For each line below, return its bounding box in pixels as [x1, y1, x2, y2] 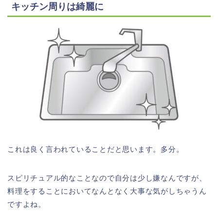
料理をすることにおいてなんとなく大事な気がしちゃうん [7, 186, 207, 195]
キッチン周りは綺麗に [11, 1, 104, 12]
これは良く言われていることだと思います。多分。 [7, 145, 184, 153]
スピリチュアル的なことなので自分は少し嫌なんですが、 [7, 173, 207, 182]
